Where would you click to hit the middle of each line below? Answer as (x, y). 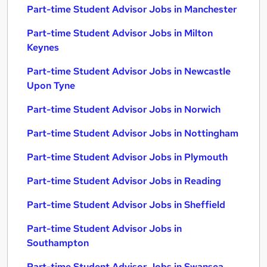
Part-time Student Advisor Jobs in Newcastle (129, 71)
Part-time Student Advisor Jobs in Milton (120, 33)
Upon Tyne (51, 86)
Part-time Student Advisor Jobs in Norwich (124, 109)
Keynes (43, 47)
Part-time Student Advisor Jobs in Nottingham (133, 133)
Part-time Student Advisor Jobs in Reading (124, 181)
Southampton (58, 243)
